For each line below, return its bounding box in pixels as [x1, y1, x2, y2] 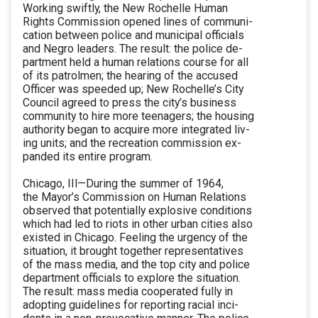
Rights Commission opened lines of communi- [23, 15, 253, 29]
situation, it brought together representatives [23, 244, 243, 258]
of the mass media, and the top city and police [23, 258, 250, 272]
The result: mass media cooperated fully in [23, 285, 233, 299]
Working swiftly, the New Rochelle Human [23, 1, 228, 16]
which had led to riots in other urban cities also [23, 217, 253, 231]
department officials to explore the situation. [23, 271, 241, 285]
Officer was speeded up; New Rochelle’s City [23, 82, 243, 97]
